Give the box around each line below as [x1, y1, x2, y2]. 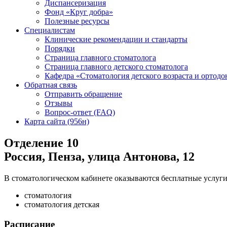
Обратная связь [24, 81, 77, 89]
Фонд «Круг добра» [45, 8, 113, 16]
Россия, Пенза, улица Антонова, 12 [4, 149, 195, 163]
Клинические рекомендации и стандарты [45, 35, 187, 44]
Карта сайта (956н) [24, 117, 89, 126]
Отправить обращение [45, 90, 122, 98]
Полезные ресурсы [45, 17, 109, 25]
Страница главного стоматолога [45, 53, 156, 62]
